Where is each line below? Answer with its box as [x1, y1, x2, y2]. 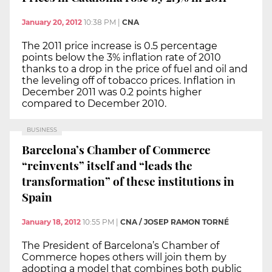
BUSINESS [27, 126, 57, 134]
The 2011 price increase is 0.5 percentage [22, 40, 217, 52]
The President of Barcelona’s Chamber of [22, 240, 219, 252]
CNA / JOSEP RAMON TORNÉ [120, 217, 229, 227]
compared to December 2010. [22, 98, 166, 110]
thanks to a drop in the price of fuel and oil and [22, 63, 248, 75]
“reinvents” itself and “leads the [22, 157, 192, 173]
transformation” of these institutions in [22, 172, 234, 189]
